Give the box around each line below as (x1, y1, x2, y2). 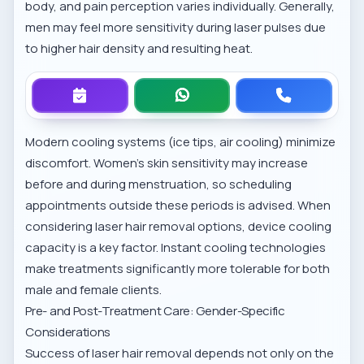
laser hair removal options (95, 218, 243, 235)
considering (25, 218, 96, 235)
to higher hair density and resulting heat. (25, 40, 253, 57)
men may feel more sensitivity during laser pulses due (25, 19, 327, 36)
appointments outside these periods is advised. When (25, 197, 331, 214)
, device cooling (242, 218, 332, 235)
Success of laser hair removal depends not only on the (25, 344, 335, 362)
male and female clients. (25, 281, 162, 298)
